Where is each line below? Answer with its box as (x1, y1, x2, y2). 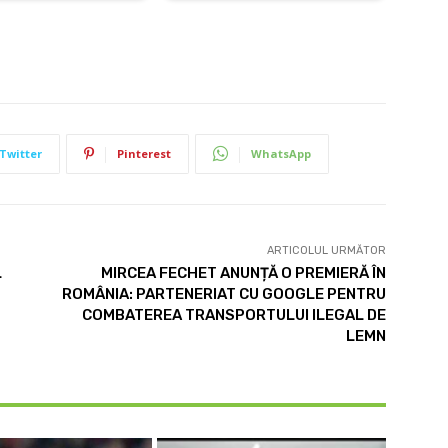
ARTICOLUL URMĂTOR (266, 243, 386, 257)
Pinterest (117, 145, 171, 161)
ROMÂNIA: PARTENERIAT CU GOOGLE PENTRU (61, 284, 386, 303)
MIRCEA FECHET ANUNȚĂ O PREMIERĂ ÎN (100, 263, 386, 282)
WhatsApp (251, 145, 311, 161)
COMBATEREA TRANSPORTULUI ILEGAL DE (81, 305, 386, 324)
